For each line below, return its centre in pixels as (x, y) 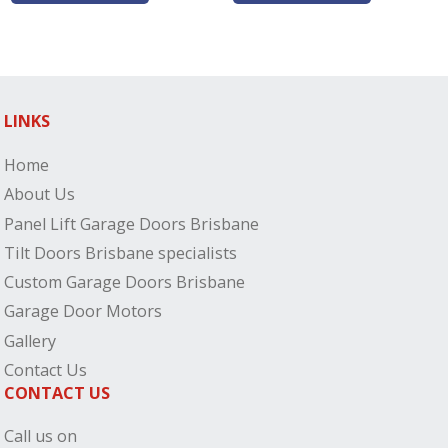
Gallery (30, 340)
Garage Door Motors (83, 311)
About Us (40, 194)
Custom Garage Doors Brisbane (125, 282)
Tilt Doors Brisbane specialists (121, 252)
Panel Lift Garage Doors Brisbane (132, 223)
